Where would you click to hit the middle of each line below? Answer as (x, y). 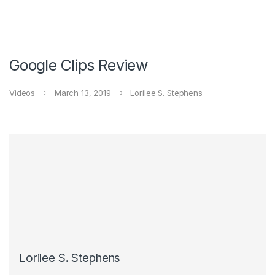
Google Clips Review (79, 65)
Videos (22, 93)
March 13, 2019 (83, 93)
